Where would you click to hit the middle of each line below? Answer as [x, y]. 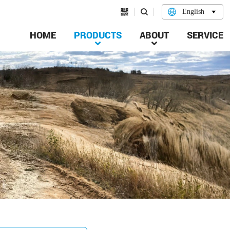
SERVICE [205, 35]
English [194, 12]
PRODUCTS [98, 35]
